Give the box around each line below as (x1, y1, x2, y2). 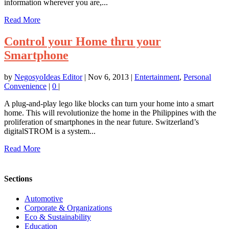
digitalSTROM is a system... (4, 126, 96, 135)
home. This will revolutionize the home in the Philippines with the (4, 108, 216, 117)
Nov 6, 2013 (88, 72, 129, 81)
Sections (4, 174, 32, 183)
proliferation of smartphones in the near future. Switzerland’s (4, 117, 199, 126)
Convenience (4, 81, 47, 90)
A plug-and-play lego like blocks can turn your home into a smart (4, 99, 214, 108)
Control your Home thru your (4, 34, 161, 48)
